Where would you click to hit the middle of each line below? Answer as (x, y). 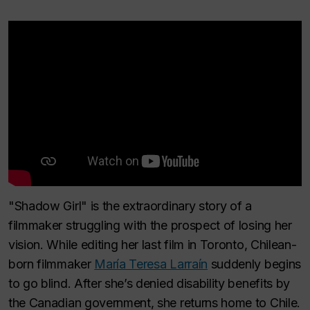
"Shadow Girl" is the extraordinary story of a (130, 206)
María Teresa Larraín (151, 264)
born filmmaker (52, 264)
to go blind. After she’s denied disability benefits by (149, 283)
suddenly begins (254, 264)
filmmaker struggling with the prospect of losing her (150, 225)
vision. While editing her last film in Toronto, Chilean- (153, 244)
